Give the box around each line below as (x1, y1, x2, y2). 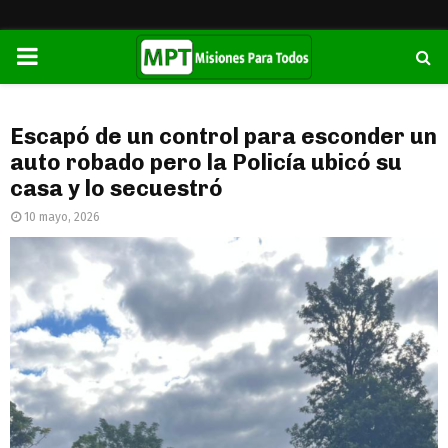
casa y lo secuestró (10, 175, 223, 202)
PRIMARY (15, 42, 110, 70)
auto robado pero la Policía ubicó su (10, 149, 402, 176)
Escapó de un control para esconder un (10, 123, 437, 150)
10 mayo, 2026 (24, 210, 100, 224)
